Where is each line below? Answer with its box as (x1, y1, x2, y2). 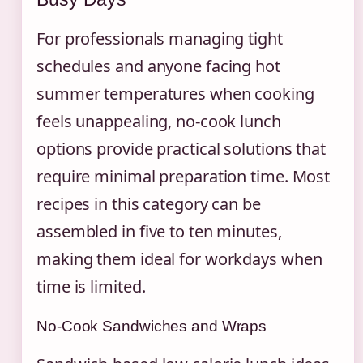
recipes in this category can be (36, 192, 261, 215)
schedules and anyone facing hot (36, 54, 280, 77)
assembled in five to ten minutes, (36, 220, 282, 242)
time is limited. (36, 275, 146, 297)
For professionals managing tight (36, 27, 283, 49)
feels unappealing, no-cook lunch (36, 109, 281, 132)
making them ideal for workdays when (36, 247, 322, 270)
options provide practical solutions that (36, 137, 326, 160)
